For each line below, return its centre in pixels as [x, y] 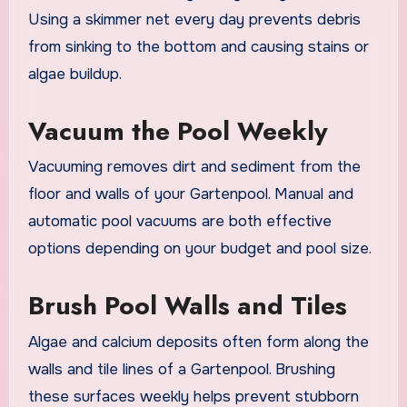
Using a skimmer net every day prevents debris [194, 19]
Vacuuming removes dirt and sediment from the [194, 167]
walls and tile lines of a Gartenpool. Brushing [181, 369]
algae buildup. [74, 74]
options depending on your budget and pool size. [199, 249]
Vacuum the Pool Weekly [178, 131]
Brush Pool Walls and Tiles [187, 306]
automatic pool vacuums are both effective [179, 222]
